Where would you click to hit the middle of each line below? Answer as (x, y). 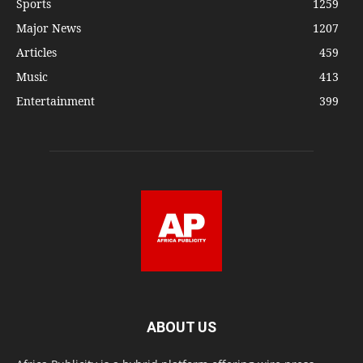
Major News (49, 28)
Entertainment (56, 100)
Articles (36, 52)
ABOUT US (181, 327)
